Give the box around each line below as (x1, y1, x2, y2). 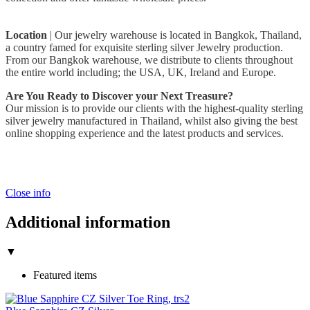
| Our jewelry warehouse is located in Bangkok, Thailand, (47, 29, 302, 42)
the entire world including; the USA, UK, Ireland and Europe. (6, 66, 276, 79)
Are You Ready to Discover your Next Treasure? (6, 90, 233, 102)
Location (6, 29, 47, 42)
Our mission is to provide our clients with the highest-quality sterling (6, 102, 303, 115)
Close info (6, 187, 51, 199)
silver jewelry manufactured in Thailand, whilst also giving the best (6, 115, 298, 127)
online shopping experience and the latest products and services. (6, 127, 284, 140)
